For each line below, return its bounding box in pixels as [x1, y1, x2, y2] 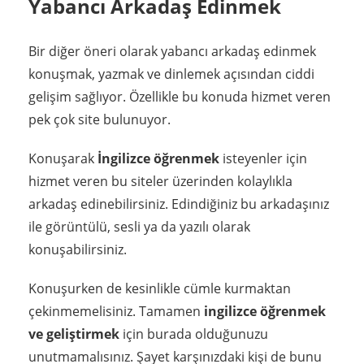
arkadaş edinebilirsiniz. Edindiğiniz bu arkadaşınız [28, 194, 329, 213]
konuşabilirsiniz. [28, 240, 127, 258]
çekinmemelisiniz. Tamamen [28, 301, 201, 320]
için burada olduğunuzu [119, 324, 268, 343]
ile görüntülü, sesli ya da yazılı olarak [28, 217, 250, 236]
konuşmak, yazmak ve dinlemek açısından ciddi [28, 64, 314, 83]
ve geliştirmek [28, 324, 119, 343]
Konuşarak [28, 149, 97, 167]
